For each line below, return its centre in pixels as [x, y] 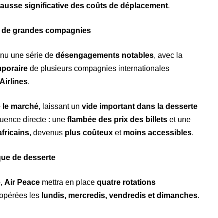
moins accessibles [157, 133]
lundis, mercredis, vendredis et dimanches [119, 196]
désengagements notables [105, 55]
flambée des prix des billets [117, 120]
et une [179, 120]
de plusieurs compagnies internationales [99, 69]
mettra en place [68, 182]
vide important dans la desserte [140, 107]
